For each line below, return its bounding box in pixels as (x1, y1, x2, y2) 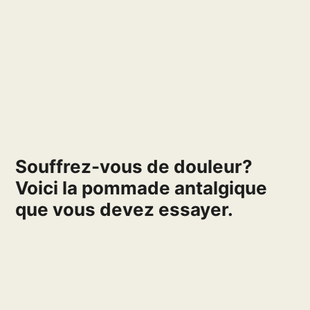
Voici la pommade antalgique (15, 177, 268, 199)
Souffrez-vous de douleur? (15, 156, 253, 178)
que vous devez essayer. (15, 199, 234, 221)
